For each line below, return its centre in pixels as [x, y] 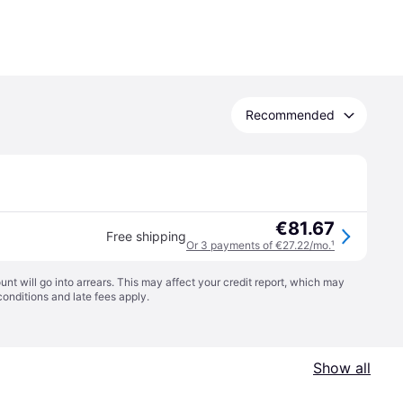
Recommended [290, 115]
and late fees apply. [99, 296]
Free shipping [146, 236]
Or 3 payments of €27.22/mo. [259, 245]
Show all [342, 368]
